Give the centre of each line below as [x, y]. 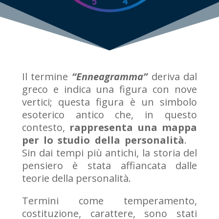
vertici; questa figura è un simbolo [109, 102]
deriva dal [173, 76]
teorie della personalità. [76, 178]
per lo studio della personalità [103, 140]
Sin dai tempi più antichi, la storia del [109, 153]
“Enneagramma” [110, 76]
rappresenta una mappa [133, 127]
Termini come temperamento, [109, 200]
